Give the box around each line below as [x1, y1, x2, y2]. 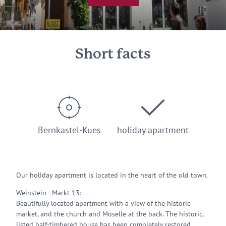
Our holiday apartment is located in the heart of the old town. [16, 171, 208, 180]
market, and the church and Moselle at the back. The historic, [16, 209, 203, 218]
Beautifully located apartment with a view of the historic [16, 199, 190, 208]
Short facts [75, 48, 151, 61]
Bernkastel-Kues [37, 124, 101, 136]
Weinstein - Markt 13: [16, 188, 81, 197]
